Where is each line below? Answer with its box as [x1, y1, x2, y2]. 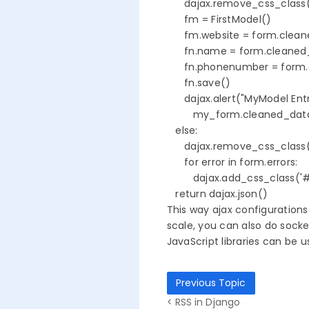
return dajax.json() [166, 187, 268, 201]
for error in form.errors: [166, 155, 298, 170]
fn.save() [166, 76, 248, 90]
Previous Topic [176, 276, 246, 290]
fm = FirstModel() [166, 12, 272, 27]
